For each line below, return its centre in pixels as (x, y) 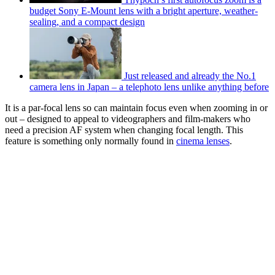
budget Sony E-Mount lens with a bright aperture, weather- (144, 10)
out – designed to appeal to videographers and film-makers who (128, 118)
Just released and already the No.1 (190, 76)
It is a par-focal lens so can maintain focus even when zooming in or (136, 107)
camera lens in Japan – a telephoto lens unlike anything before (149, 87)
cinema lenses (203, 141)
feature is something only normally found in (91, 141)
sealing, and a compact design (87, 21)
